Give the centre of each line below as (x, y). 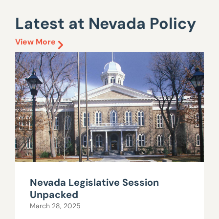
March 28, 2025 (55, 206)
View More (36, 42)
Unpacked (54, 194)
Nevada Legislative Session (95, 182)
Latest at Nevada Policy (106, 23)
